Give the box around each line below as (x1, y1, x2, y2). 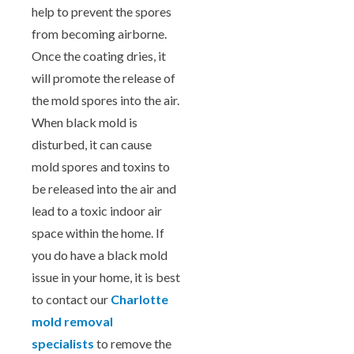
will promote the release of (32, 70, 175, 85)
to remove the (94, 335, 171, 351)
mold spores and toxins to (32, 158, 170, 174)
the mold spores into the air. (32, 92, 179, 107)
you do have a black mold (32, 247, 168, 262)
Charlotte (111, 291, 168, 307)
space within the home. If (32, 224, 164, 240)
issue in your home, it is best (32, 269, 180, 284)
